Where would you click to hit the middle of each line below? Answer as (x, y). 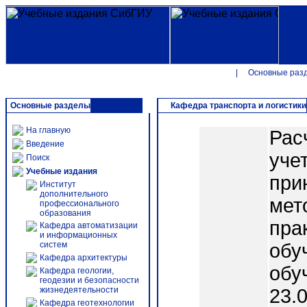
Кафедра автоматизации (89, 225)
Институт (58, 184)
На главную (48, 130)
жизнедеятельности (79, 290)
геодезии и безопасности (89, 280)
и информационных (78, 235)
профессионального (79, 204)
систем (53, 245)
